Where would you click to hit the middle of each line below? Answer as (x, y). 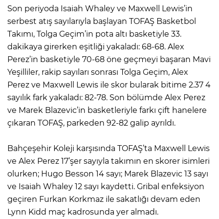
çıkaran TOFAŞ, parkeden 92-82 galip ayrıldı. (91, 123)
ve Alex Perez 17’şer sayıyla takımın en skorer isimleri (109, 161)
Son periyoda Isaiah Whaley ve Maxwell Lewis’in (100, 8)
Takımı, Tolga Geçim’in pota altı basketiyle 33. (94, 34)
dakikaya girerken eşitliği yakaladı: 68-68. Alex (96, 46)
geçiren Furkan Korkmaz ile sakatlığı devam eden (104, 199)
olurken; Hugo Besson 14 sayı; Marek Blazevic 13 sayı (108, 174)
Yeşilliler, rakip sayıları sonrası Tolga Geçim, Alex (98, 72)
